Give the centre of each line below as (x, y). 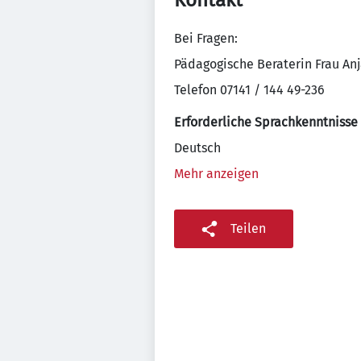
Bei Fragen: (206, 38)
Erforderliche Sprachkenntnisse (266, 122)
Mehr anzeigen (216, 174)
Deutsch (197, 148)
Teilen (248, 228)
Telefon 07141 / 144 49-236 (249, 90)
